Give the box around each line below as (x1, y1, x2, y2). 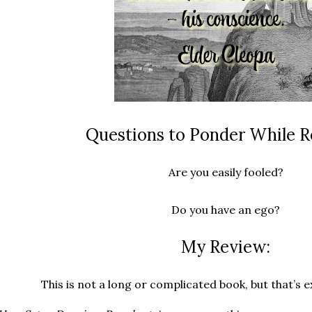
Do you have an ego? (171, 203, 280, 217)
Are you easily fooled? (168, 165, 283, 180)
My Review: (181, 236, 270, 258)
